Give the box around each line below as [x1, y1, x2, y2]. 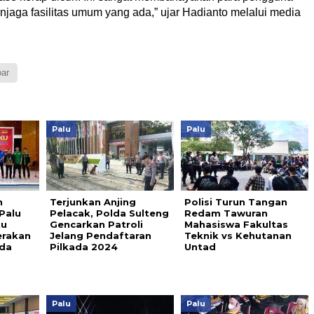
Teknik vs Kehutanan [184, 230, 292, 241]
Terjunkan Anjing [49, 196, 136, 207]
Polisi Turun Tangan [184, 196, 287, 207]
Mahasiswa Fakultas [184, 219, 288, 230]
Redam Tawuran [184, 207, 268, 219]
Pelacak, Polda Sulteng [49, 207, 169, 219]
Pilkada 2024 [49, 241, 118, 252]
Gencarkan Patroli [49, 219, 143, 230]
